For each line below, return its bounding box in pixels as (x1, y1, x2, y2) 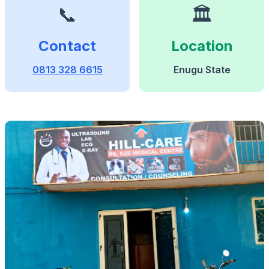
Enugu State (173, 64, 231, 76)
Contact (38, 37, 96, 55)
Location (171, 37, 233, 55)
